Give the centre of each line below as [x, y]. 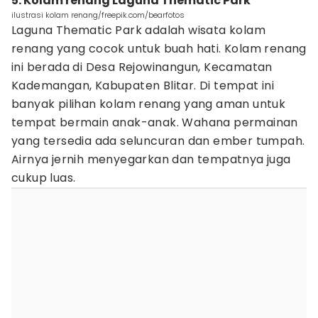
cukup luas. [44, 178]
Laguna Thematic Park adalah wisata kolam [138, 30]
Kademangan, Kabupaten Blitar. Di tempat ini [143, 86]
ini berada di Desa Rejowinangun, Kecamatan [142, 67]
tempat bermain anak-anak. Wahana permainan [155, 122]
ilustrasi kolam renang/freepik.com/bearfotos [98, 15]
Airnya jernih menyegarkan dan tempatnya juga [151, 159]
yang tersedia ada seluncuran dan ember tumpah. [158, 141]
